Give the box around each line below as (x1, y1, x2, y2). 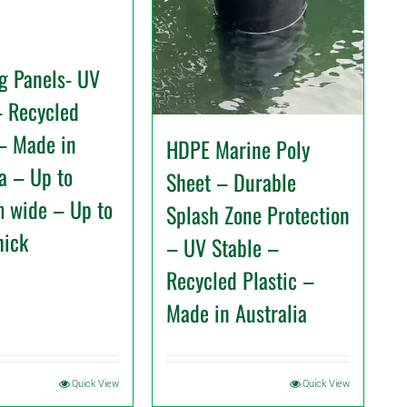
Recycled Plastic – (166, 263, 314, 296)
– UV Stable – (166, 230, 279, 263)
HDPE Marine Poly (166, 132, 310, 165)
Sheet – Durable (166, 164, 296, 198)
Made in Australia (166, 295, 307, 329)
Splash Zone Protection (166, 197, 350, 231)
